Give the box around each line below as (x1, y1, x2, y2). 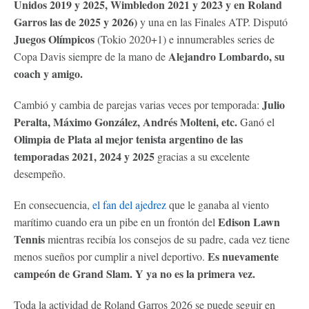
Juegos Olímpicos (14, 30, 94, 47)
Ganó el (240, 114, 275, 129)
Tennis (14, 230, 45, 247)
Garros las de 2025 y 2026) (14, 13, 137, 30)
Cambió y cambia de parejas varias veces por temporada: (14, 97, 262, 112)
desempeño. (14, 166, 66, 181)
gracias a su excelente (154, 148, 250, 163)
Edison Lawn (218, 213, 280, 230)
